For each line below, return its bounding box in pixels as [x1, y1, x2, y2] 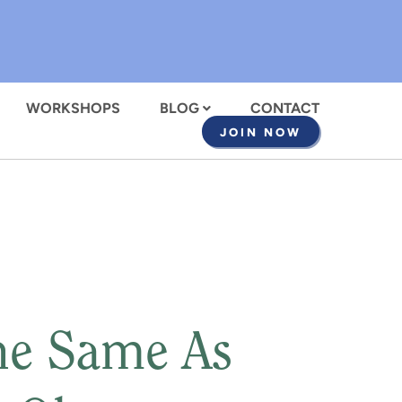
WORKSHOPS [26, 100, 120, 117]
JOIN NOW [220, 126, 301, 139]
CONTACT [250, 100, 319, 117]
